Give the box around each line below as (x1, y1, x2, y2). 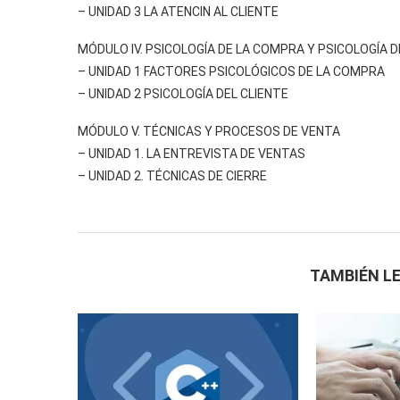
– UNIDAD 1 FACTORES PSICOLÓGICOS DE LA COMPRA (78, 64, 385, 79)
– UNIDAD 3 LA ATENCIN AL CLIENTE (78, 4, 279, 19)
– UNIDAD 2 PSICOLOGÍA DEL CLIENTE (78, 87, 288, 101)
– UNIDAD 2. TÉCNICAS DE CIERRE (78, 169, 267, 183)
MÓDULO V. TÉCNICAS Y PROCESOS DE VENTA (78, 124, 340, 138)
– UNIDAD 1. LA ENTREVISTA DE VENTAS (78, 146, 305, 161)
